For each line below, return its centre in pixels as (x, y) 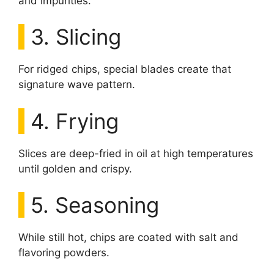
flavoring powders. (64, 253)
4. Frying (75, 121)
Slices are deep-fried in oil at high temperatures (136, 153)
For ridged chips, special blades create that (125, 69)
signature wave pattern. (77, 85)
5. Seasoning (95, 205)
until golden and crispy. (75, 168)
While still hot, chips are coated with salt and (128, 238)
